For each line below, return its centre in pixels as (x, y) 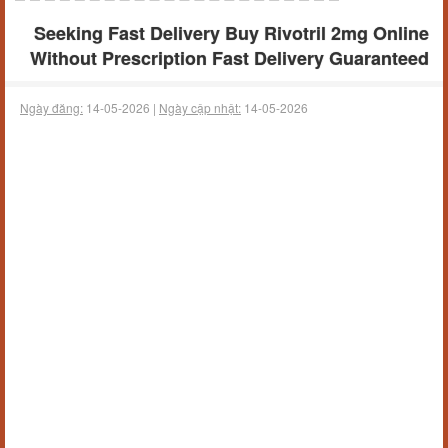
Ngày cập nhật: (200, 107)
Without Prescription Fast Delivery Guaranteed (229, 58)
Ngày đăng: (51, 107)
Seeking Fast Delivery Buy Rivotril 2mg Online (231, 33)
